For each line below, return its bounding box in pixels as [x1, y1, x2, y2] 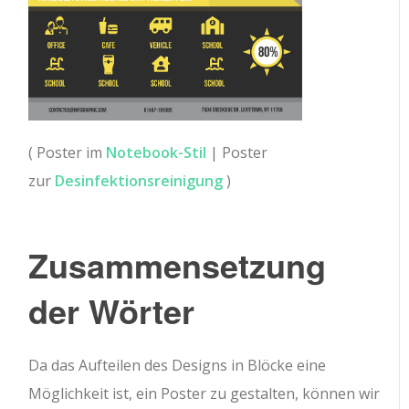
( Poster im [28, 142, 107, 163]
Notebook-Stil [106, 142, 207, 163]
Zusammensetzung [28, 241, 327, 289]
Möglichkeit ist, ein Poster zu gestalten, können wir [28, 383, 381, 404]
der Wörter [28, 287, 195, 335]
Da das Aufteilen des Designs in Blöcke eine [28, 355, 327, 376]
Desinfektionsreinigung [55, 171, 224, 192]
